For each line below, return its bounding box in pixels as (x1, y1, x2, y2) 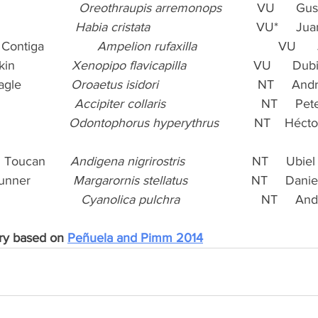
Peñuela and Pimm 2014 (67, 230, 203, 245)
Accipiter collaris (75, 96, 165, 111)
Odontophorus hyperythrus (69, 115, 219, 130)
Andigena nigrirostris (70, 153, 185, 168)
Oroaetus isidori (71, 77, 158, 92)
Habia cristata (75, 19, 150, 34)
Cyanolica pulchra (81, 192, 180, 207)
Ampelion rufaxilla (97, 38, 197, 53)
